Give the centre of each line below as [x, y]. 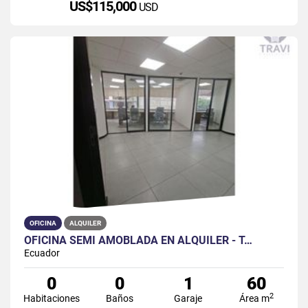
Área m [255, 298]
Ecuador [42, 253]
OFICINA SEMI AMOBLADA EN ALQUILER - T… [138, 240]
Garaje [188, 298]
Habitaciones [51, 298]
